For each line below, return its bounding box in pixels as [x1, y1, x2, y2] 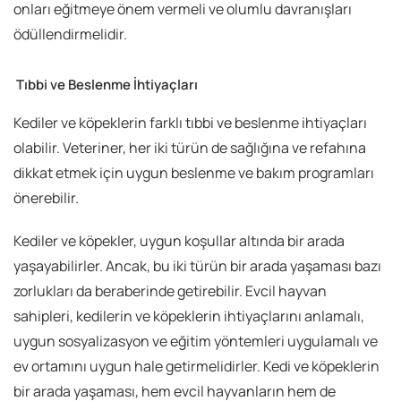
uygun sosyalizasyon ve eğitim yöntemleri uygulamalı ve [13, 331, 378, 352]
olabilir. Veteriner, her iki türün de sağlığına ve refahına [13, 138, 366, 158]
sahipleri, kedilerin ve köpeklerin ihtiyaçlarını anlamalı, [13, 306, 364, 327]
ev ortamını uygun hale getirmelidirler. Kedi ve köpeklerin [13, 356, 380, 377]
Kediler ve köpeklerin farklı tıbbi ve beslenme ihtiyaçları [13, 113, 367, 133]
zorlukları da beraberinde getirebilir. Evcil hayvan [13, 281, 327, 302]
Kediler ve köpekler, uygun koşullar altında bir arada [13, 231, 345, 252]
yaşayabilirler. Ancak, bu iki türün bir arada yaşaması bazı [13, 256, 381, 277]
